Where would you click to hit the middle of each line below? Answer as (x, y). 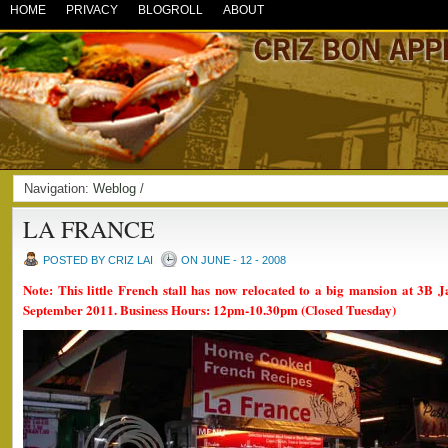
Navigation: (58, 188)
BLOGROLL (170, 10)
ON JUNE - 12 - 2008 (233, 260)
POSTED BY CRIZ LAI (98, 260)
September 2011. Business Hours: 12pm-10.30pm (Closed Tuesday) (209, 309)
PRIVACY (92, 10)
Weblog (114, 188)
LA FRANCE (89, 229)
